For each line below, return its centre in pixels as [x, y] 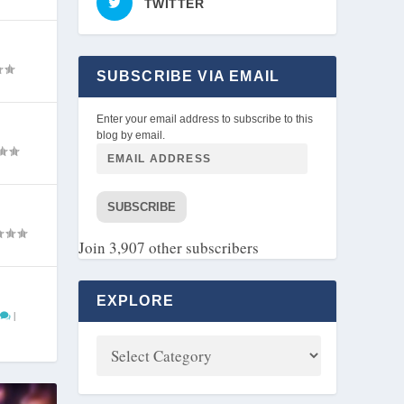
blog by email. [130, 135]
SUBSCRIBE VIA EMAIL [188, 76]
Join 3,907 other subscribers [168, 247]
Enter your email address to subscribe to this [204, 119]
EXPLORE [135, 300]
